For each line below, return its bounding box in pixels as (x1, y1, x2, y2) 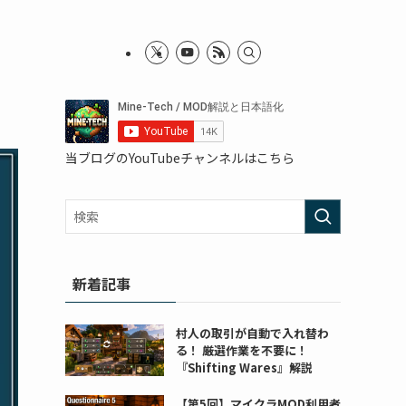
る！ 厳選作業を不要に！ (175, 342, 308, 359)
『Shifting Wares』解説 (175, 359, 313, 376)
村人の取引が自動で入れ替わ (175, 324, 329, 342)
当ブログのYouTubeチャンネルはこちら (65, 149, 295, 167)
